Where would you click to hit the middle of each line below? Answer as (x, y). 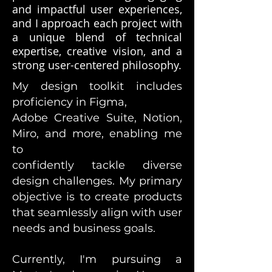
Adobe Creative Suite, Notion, (97, 118)
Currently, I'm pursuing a (97, 259)
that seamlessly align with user (97, 212)
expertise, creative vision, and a (97, 51)
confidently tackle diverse (97, 165)
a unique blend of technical (97, 37)
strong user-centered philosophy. (97, 65)
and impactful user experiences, (97, 9)
